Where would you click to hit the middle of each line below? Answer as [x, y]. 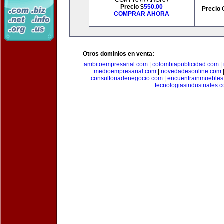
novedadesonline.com [191, 71]
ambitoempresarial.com [116, 64]
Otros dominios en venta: [119, 54]
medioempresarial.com [125, 71]
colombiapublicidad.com [185, 64]
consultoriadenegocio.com [127, 78]
